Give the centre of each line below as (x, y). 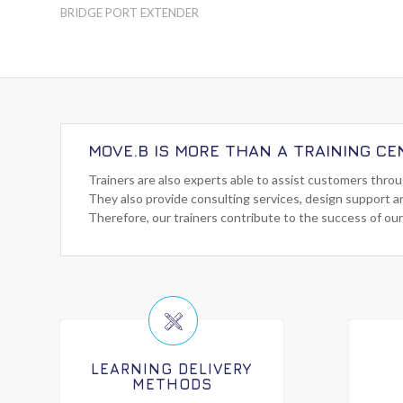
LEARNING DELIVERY (172, 368)
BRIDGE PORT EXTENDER (130, 13)
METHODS (172, 384)
